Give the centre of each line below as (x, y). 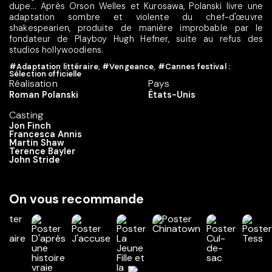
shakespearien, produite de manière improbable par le (136, 28)
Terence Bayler (42, 151)
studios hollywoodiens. (56, 49)
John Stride (35, 160)
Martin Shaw (37, 143)
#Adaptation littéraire (54, 67)
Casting (26, 115)
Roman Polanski (44, 95)
